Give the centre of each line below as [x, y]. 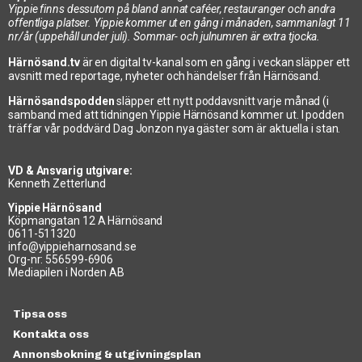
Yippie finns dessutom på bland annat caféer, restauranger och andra [172, 9]
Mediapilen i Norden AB [66, 272]
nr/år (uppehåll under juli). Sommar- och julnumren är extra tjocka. [164, 37]
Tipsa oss [40, 314]
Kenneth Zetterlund [57, 183]
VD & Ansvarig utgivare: [70, 170]
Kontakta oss [51, 335]
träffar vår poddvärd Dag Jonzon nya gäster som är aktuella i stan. [175, 129]
